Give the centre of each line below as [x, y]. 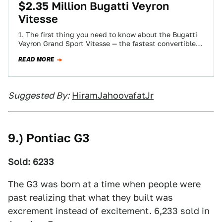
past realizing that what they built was [90, 197]
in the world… [42, 53]
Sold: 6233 [31, 162]
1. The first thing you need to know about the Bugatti [108, 35]
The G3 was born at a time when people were [104, 184]
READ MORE [36, 59]
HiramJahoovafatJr [113, 95]
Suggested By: [39, 95]
